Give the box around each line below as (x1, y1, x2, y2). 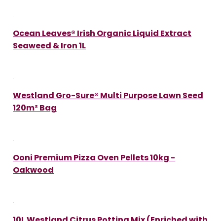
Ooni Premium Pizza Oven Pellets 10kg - (13, 151, 175, 163)
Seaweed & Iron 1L (13, 39, 86, 51)
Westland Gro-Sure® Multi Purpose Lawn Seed (13, 89, 203, 101)
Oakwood (13, 164, 54, 176)
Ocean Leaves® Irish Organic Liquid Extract (13, 27, 191, 39)
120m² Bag (13, 102, 57, 113)
